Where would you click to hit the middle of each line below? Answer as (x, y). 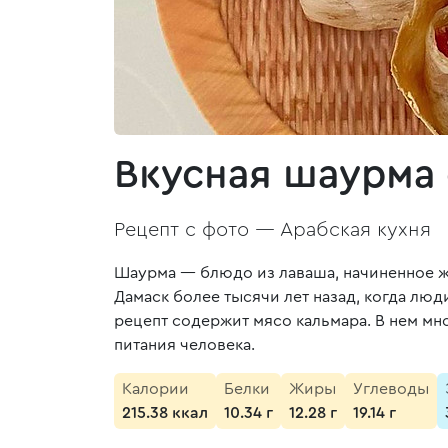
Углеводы (391, 389)
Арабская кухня (355, 230)
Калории (155, 389)
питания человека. (184, 345)
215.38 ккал (165, 413)
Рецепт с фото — (197, 230)
